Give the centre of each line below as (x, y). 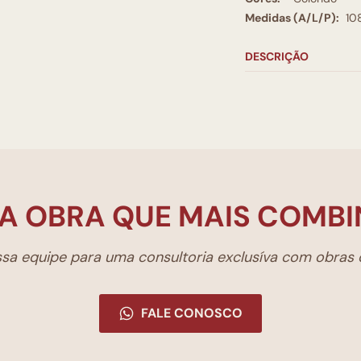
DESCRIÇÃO (277, 56)
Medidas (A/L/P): (292, 18)
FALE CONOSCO (192, 313)
